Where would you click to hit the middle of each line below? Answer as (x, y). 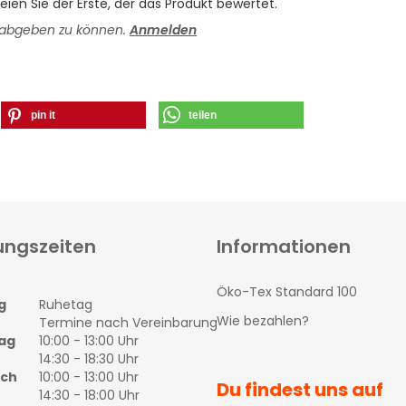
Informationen (284, 246)
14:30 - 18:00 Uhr (89, 395)
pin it (43, 115)
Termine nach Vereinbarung (128, 323)
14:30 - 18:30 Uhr (88, 359)
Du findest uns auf (300, 390)
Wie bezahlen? (263, 321)
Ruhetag (65, 304)
